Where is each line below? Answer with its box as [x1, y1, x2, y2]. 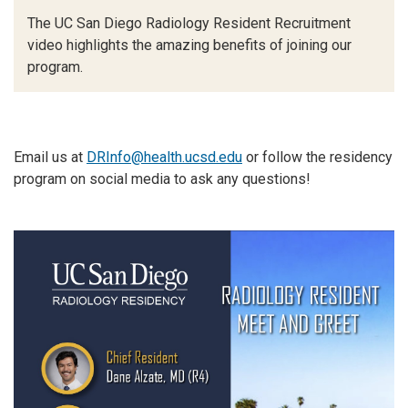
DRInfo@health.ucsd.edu [87, 148, 242, 167]
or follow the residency [242, 148, 393, 167]
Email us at [14, 148, 87, 167]
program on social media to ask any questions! [14, 170, 311, 189]
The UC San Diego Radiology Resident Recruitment [27, 15, 351, 33]
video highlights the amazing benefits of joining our [27, 36, 352, 55]
